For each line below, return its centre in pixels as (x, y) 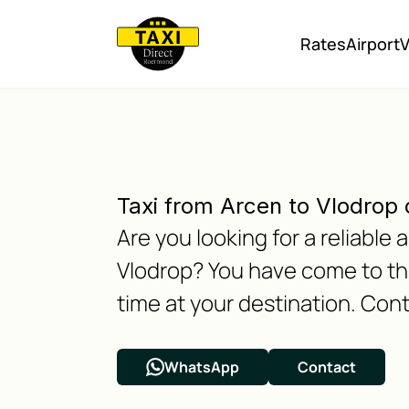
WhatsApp (202, 367)
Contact (327, 367)
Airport (373, 44)
